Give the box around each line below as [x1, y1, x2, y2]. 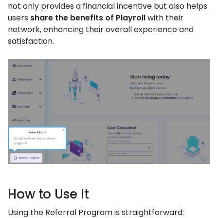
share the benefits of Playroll [30, 12, 145, 23]
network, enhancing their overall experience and [8, 24, 194, 35]
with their [145, 12, 183, 23]
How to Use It [8, 185, 89, 203]
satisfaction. [8, 36, 54, 47]
